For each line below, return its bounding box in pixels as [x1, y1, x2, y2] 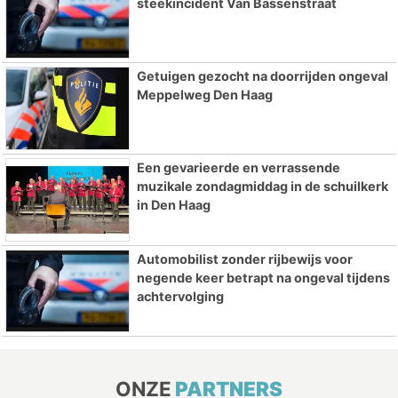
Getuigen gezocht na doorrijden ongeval [136, 68, 388, 84]
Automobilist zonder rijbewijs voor [136, 251, 353, 267]
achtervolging [136, 288, 224, 304]
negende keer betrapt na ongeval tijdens [136, 269, 390, 285]
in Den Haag [136, 196, 211, 212]
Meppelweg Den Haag [136, 87, 273, 103]
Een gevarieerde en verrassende [136, 159, 340, 175]
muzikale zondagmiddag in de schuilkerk [136, 178, 388, 194]
